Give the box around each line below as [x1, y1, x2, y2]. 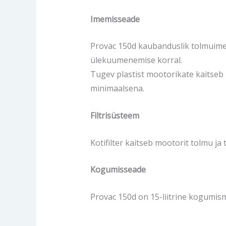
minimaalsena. [90, 83, 144, 94]
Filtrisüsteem [90, 110, 139, 122]
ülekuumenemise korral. [90, 54, 182, 66]
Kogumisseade [90, 164, 146, 176]
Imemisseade [90, 13, 140, 25]
